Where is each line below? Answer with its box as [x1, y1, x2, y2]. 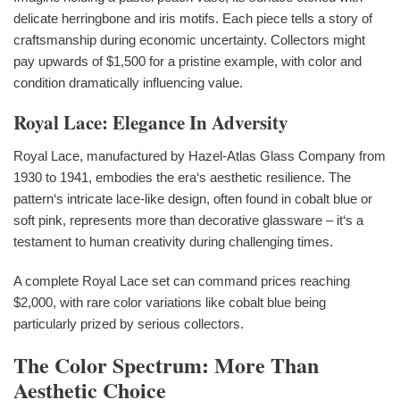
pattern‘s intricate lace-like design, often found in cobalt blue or [13, 190, 372, 206]
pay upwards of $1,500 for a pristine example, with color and [13, 53, 362, 69]
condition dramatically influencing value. [13, 74, 243, 90]
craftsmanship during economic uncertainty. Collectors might [13, 31, 365, 47]
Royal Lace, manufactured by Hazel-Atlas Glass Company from [13, 147, 386, 163]
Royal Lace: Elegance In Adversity [13, 108, 288, 136]
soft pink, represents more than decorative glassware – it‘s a [13, 212, 363, 228]
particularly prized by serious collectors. [13, 315, 244, 331]
